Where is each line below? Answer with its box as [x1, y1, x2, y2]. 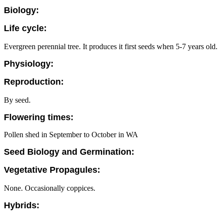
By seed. [4, 96, 31, 104]
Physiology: [4, 59, 54, 69]
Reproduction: [4, 77, 64, 87]
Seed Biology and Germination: [4, 147, 134, 157]
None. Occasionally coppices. [4, 184, 95, 192]
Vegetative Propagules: [4, 165, 100, 175]
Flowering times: [4, 112, 73, 122]
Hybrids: [4, 200, 39, 210]
